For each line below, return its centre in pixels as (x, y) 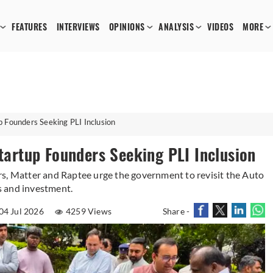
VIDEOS (221, 27)
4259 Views (89, 211)
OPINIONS (127, 27)
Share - (176, 211)
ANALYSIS (176, 27)
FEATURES (30, 27)
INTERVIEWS (78, 27)
